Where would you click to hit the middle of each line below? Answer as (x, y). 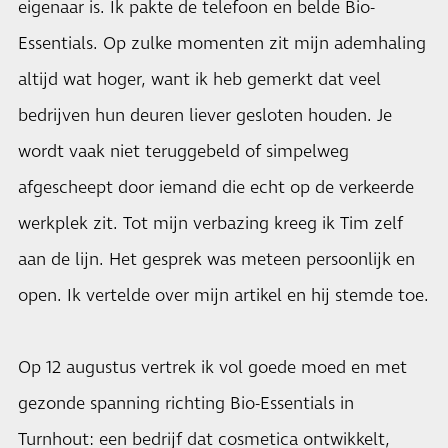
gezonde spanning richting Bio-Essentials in (186, 403)
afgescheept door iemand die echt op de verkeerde (216, 187)
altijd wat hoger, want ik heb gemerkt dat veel (199, 79)
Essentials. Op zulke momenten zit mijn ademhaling (222, 43)
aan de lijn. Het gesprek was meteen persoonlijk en (216, 259)
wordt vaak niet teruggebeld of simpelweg (183, 151)
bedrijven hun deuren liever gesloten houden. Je (205, 115)
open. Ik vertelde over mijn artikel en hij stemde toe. (223, 295)
